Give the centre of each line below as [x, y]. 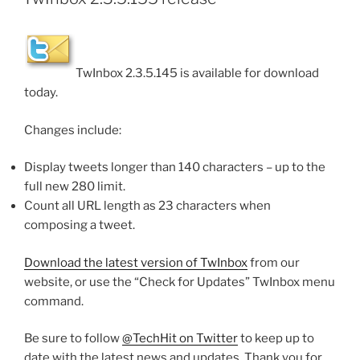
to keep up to [276, 338]
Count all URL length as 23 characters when [147, 206]
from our [274, 262]
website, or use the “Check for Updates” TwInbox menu [180, 282]
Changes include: [73, 130]
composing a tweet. [80, 225]
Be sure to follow [73, 338]
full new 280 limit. [75, 186]
